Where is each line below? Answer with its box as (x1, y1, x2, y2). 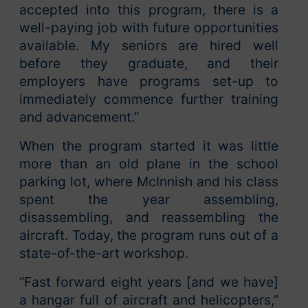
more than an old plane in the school (19, 155, 278, 172)
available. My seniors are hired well (19, 36, 278, 54)
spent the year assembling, (19, 190, 278, 208)
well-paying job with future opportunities (19, 19, 278, 36)
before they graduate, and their (19, 54, 278, 71)
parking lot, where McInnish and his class (19, 173, 278, 190)
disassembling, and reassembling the (19, 208, 278, 225)
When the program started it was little (19, 137, 278, 154)
